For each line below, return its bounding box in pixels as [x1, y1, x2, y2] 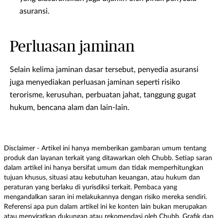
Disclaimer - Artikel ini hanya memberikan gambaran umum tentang [4, 145, 206, 152]
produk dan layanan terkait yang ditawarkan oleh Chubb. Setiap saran [4, 155, 212, 162]
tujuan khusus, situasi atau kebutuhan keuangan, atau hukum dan [4, 174, 200, 182]
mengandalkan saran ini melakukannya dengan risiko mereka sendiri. [4, 194, 207, 201]
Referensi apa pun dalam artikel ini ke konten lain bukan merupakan [4, 203, 207, 211]
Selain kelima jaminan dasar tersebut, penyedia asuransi [10, 66, 199, 74]
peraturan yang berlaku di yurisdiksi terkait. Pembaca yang [4, 184, 177, 191]
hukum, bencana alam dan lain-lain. [10, 104, 129, 112]
